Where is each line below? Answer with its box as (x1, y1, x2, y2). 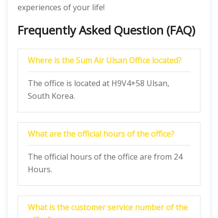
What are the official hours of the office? (28, 128, 174, 139)
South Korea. (28, 91, 75, 101)
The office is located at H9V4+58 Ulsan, (28, 78, 169, 89)
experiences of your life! (18, 2, 105, 13)
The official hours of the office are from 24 (28, 151, 182, 162)
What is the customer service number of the (28, 202, 188, 213)
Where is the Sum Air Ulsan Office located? (28, 55, 182, 66)
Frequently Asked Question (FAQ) (18, 22, 195, 38)
